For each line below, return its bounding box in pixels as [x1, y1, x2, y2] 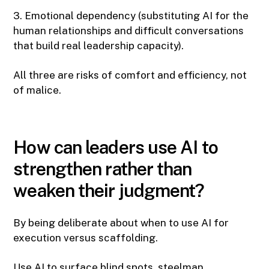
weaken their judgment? [13, 180, 205, 202]
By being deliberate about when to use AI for [13, 217, 229, 229]
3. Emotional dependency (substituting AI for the [13, 10, 249, 22]
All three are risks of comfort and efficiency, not [13, 69, 247, 82]
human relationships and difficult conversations [13, 25, 244, 37]
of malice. [13, 84, 62, 97]
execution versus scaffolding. [13, 232, 159, 244]
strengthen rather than [13, 158, 192, 180]
